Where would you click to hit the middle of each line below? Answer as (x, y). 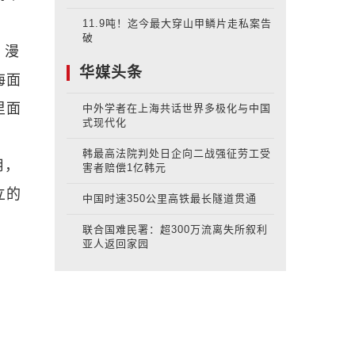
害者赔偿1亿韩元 (124, 168)
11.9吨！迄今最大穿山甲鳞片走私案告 (177, 24)
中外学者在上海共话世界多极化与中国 (176, 109)
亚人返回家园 (115, 244)
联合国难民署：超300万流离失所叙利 (175, 230)
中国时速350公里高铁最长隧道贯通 (169, 199)
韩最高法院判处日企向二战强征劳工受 (176, 154)
